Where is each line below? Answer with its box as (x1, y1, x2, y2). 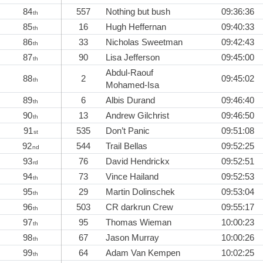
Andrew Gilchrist (106, 110, 169, 121)
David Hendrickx (106, 156, 170, 167)
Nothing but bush (106, 6, 170, 17)
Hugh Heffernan (106, 22, 166, 32)
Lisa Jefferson (106, 52, 160, 63)
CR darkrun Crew (106, 202, 173, 213)
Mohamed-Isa (106, 80, 159, 90)
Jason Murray (106, 232, 159, 243)
